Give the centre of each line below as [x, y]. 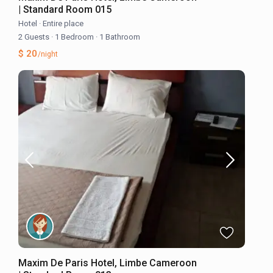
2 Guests [35, 37]
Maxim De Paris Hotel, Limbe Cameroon [108, 263]
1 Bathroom [119, 37]
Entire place [63, 24]
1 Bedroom [75, 37]
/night [47, 55]
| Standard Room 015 [65, 10]
